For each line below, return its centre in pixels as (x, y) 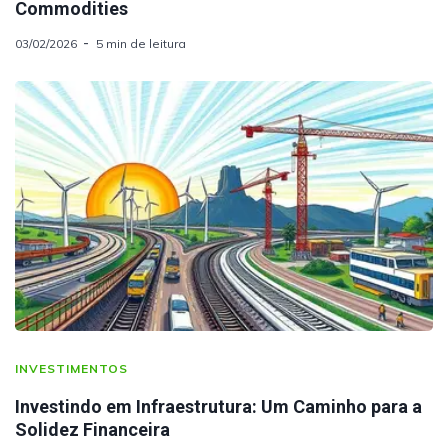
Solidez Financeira (92, 430)
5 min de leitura (141, 43)
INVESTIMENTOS (71, 369)
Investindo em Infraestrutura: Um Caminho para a (218, 407)
